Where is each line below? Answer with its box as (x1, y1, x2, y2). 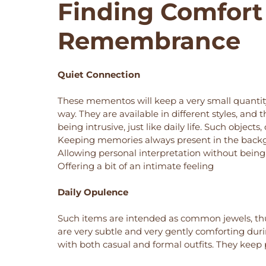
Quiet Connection (58, 68, 140, 80)
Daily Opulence (58, 186, 128, 198)
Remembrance (58, 26, 240, 55)
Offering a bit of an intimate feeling (58, 160, 214, 172)
